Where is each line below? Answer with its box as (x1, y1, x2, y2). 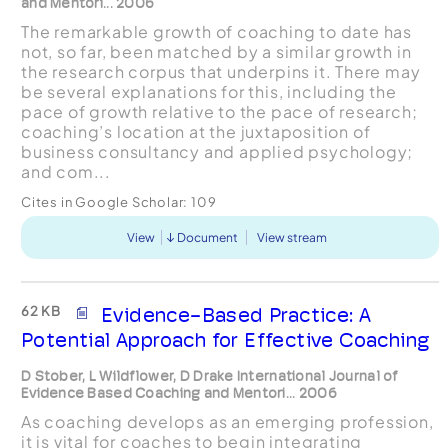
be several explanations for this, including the (20, 80, 397, 102)
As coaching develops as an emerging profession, (20, 410, 434, 432)
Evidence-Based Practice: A (100, 302, 372, 327)
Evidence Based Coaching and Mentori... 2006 (20, 384, 337, 401)
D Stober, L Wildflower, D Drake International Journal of (20, 367, 398, 384)
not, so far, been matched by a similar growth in (20, 40, 412, 62)
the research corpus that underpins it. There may (20, 60, 421, 82)
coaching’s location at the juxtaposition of (20, 120, 371, 142)
